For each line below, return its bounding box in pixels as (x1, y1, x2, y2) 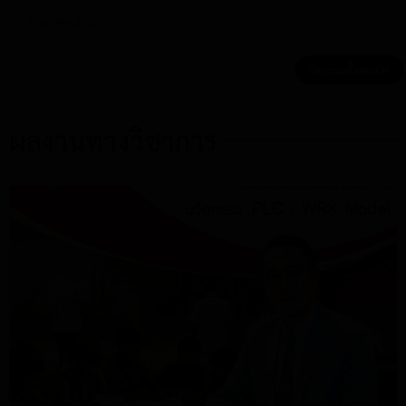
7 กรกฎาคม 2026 (74, 14, 100, 29)
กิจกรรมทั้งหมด (308, 63, 380, 78)
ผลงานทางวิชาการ (9, 122, 217, 159)
